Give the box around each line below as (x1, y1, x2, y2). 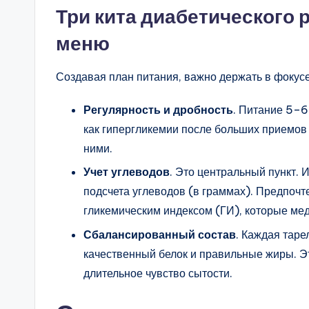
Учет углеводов (83, 165, 170, 179)
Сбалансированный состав (83, 227, 236, 241)
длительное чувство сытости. (83, 266, 232, 280)
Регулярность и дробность (83, 103, 233, 117)
